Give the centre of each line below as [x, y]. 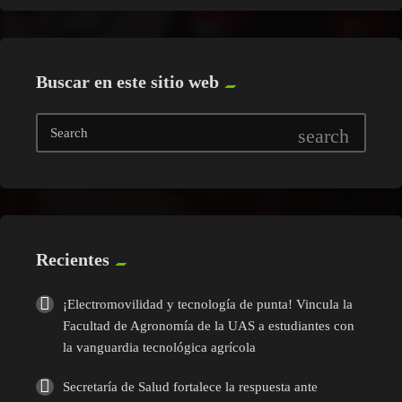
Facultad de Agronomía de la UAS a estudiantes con [209, 325]
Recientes [73, 259]
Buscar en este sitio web [127, 81]
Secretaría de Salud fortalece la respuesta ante [190, 386]
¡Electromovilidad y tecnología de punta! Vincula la [208, 304]
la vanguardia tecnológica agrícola [159, 347]
